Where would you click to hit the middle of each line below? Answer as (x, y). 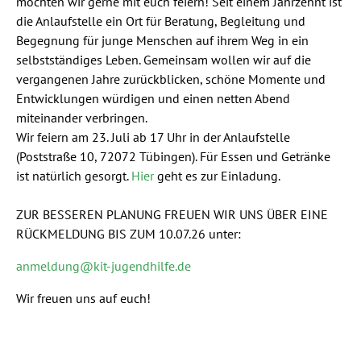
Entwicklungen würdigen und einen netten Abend (153, 98)
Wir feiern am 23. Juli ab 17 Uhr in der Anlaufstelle (153, 137)
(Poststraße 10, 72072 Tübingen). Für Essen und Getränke (173, 156)
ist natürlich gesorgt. (74, 175)
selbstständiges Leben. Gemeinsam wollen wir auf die (164, 59)
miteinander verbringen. (82, 117)
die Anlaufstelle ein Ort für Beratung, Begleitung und (161, 21)
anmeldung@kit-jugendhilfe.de (104, 266)
